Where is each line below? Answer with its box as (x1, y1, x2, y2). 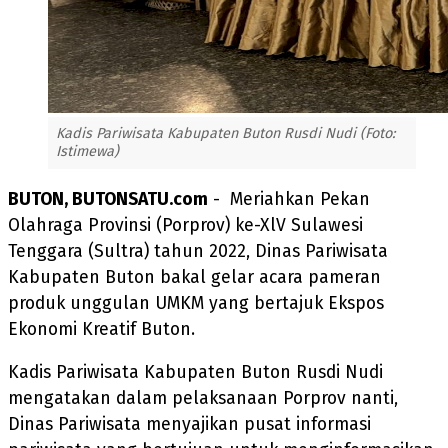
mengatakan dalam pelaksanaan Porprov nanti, (8, 388, 398, 410)
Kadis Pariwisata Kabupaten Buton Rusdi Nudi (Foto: (56, 125, 395, 142)
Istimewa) (56, 143, 119, 160)
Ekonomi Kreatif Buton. (8, 318, 195, 340)
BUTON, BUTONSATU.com (8, 188, 208, 210)
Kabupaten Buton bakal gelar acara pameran (8, 266, 381, 288)
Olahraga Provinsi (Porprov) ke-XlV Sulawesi (8, 214, 363, 236)
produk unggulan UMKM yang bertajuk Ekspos (8, 292, 384, 314)
